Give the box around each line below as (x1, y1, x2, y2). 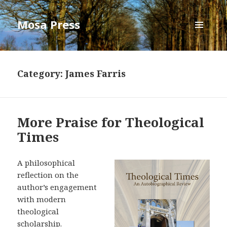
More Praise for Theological (17, 113, 205, 132)
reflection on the (17, 170, 79, 180)
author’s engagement (17, 182, 97, 193)
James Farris (65, 67, 126, 80)
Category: (17, 67, 66, 80)
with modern (17, 194, 66, 205)
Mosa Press (17, 17, 81, 32)
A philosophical (17, 158, 75, 168)
